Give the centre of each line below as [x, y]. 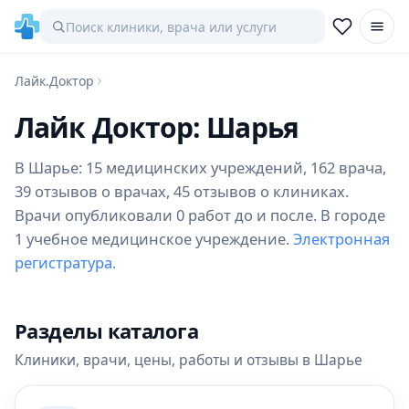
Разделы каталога [107, 330]
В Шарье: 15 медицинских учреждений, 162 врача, [200, 168]
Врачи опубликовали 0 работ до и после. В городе [200, 215]
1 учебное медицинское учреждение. [154, 239]
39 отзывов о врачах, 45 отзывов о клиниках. [182, 191]
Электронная [341, 239]
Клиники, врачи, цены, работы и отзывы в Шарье [189, 360]
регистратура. [65, 262]
